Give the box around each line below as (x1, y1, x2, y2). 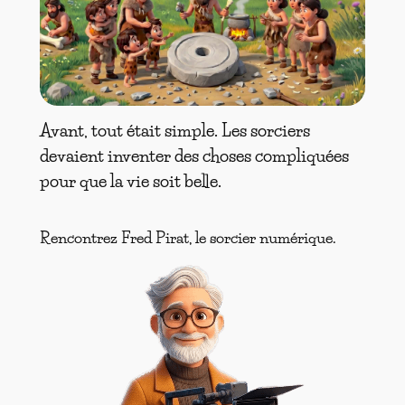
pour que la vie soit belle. (39, 170, 221, 192)
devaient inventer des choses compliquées (39, 145, 349, 166)
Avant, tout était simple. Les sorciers (39, 119, 310, 141)
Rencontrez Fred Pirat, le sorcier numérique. (39, 228, 336, 248)
